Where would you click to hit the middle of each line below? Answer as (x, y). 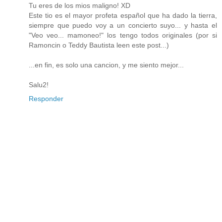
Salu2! (39, 85)
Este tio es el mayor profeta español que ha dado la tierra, (123, 16)
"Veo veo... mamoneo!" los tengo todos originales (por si (123, 35)
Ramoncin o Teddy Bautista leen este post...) (99, 45)
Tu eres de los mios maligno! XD (80, 6)
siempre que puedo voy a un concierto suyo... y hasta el (123, 26)
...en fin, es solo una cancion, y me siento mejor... (106, 65)
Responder (46, 99)
